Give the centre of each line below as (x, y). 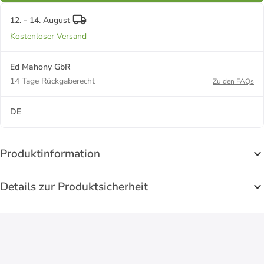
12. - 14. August (40, 20)
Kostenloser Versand (48, 36)
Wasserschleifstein (74, 7)
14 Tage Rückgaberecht (52, 81)
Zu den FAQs (233, 81)
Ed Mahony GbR (40, 67)
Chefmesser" (110, 7)
